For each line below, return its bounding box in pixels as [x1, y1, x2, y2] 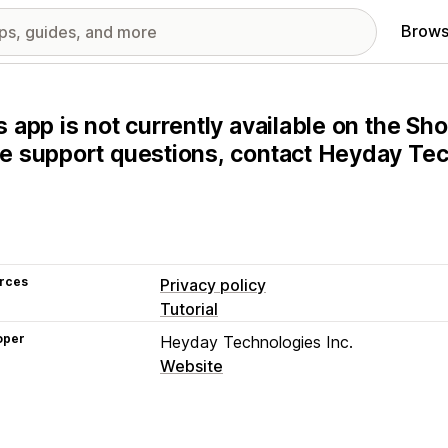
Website [160, 356, 223, 376]
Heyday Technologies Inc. [160, 332, 353, 352]
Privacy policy [160, 275, 266, 295]
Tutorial [160, 299, 218, 319]
